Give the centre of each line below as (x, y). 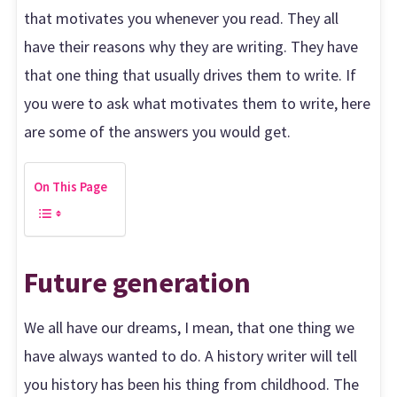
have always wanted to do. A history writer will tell (191, 355)
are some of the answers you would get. (158, 132)
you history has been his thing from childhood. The (192, 384)
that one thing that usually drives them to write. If (191, 75)
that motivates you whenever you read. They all (182, 19)
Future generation (138, 282)
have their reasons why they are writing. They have (191, 47)
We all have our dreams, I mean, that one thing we (190, 327)
